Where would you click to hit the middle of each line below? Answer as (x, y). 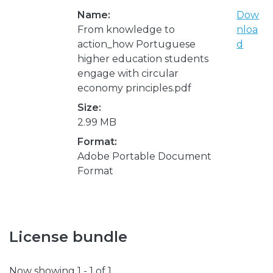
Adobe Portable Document (144, 156)
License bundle (68, 236)
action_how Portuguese (136, 44)
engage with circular (128, 73)
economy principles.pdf (134, 88)
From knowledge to (126, 29)
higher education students (143, 58)
